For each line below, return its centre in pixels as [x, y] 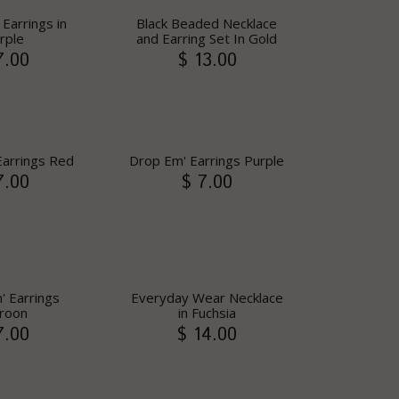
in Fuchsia [207, 313]
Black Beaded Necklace [207, 23]
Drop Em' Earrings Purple [207, 160]
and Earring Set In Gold [207, 38]
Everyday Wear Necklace [207, 297]
